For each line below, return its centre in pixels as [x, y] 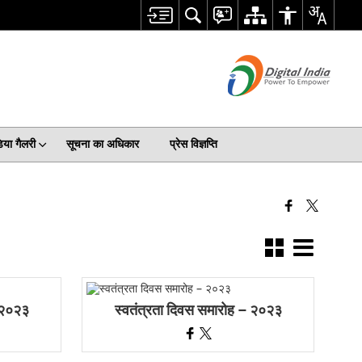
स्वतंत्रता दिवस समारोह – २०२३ [198, 310]
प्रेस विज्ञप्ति [193, 144]
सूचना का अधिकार [102, 144]
